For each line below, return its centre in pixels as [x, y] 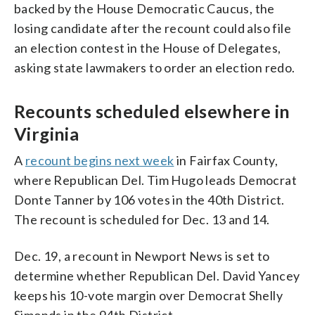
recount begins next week [99, 160]
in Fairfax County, [226, 160]
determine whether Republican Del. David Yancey [157, 275]
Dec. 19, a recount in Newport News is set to [142, 256]
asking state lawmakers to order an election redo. [155, 67]
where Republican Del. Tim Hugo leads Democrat [155, 180]
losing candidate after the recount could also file [153, 28]
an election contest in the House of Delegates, [148, 47]
